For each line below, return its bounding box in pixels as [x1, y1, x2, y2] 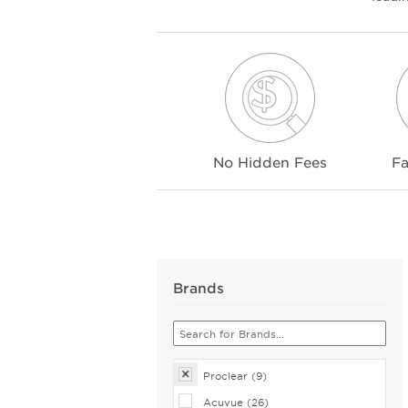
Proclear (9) [203, 369, 267, 382]
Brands [173, 279, 224, 297]
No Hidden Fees [212, 153, 327, 171]
